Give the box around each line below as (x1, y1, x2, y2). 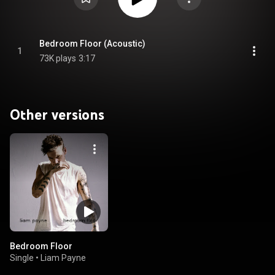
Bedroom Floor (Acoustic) (39, 39, 145, 48)
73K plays (39, 53, 76, 63)
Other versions (10, 106, 104, 123)
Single (10, 253, 34, 263)
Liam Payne (41, 253, 86, 263)
